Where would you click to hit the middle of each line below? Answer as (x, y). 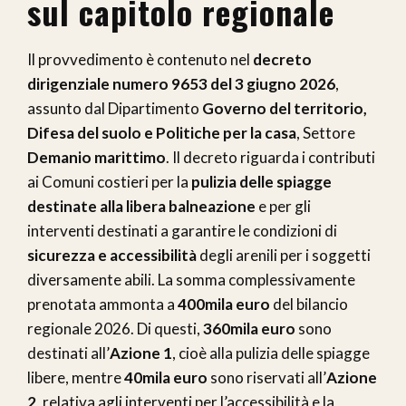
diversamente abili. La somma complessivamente (191, 279)
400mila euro (224, 304)
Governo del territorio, (285, 108)
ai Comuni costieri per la (109, 181)
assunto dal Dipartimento (115, 108)
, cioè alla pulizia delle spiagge (271, 353)
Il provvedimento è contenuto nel (140, 59)
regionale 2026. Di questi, (115, 328)
